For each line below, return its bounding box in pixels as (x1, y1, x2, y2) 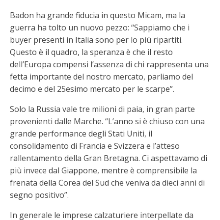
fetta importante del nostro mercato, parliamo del (10, 71, 193, 82)
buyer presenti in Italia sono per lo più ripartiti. (10, 34, 183, 45)
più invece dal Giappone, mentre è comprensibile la (10, 165, 197, 176)
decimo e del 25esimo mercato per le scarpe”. (10, 83, 174, 94)
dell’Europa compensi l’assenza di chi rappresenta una (10, 59, 209, 70)
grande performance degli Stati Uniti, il (10, 128, 152, 139)
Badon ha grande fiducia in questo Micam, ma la (10, 10, 185, 21)
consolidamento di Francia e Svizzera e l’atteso (10, 140, 180, 151)
